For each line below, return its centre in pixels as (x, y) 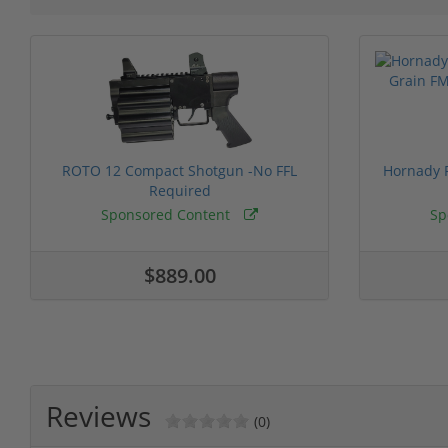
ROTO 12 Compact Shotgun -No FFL (179, 170)
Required (179, 190)
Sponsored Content (167, 214)
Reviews (98, 415)
